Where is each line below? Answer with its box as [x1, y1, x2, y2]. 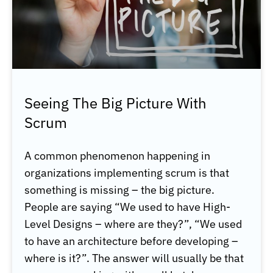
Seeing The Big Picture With [24, 93, 207, 113]
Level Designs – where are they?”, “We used [24, 217, 242, 232]
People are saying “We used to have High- [24, 200, 230, 214]
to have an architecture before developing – [24, 234, 238, 249]
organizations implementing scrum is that [24, 166, 229, 180]
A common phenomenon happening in [24, 149, 210, 163]
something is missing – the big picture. [24, 183, 214, 197]
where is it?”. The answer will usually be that [24, 251, 244, 266]
